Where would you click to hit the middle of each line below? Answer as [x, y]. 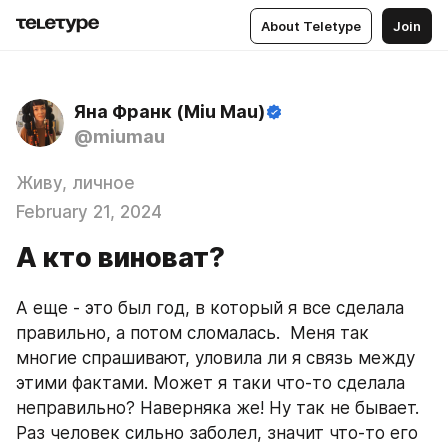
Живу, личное [75, 183]
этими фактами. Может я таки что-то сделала [210, 383]
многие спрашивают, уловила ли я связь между [215, 358]
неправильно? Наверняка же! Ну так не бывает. [217, 408]
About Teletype [311, 25]
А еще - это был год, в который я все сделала [210, 308]
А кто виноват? [120, 257]
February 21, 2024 [89, 212]
